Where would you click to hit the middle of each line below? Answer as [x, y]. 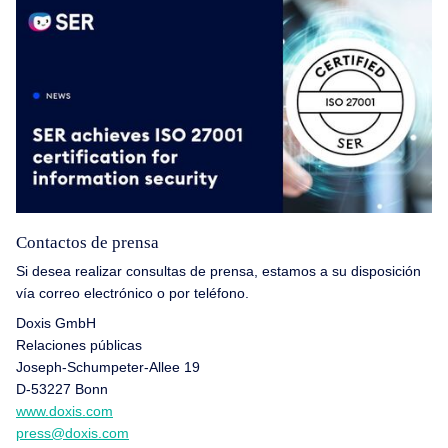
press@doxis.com [72, 433]
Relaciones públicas [79, 345]
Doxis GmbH [56, 323]
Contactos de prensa [87, 242]
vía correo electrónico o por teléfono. [132, 292]
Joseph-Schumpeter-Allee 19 [108, 367]
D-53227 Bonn [62, 389]
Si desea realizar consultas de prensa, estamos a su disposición [218, 270]
